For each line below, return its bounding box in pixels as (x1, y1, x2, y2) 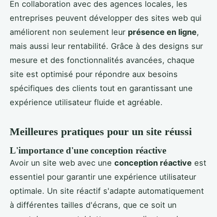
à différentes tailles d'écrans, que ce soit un (10, 200, 177, 210)
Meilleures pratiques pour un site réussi (10, 125, 192, 138)
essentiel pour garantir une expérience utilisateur (10, 172, 196, 182)
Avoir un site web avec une (10, 158, 114, 168)
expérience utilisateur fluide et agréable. (10, 97, 163, 108)
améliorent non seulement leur (10, 27, 128, 37)
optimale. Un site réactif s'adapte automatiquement (10, 186, 204, 196)
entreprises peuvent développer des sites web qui (10, 13, 201, 23)
